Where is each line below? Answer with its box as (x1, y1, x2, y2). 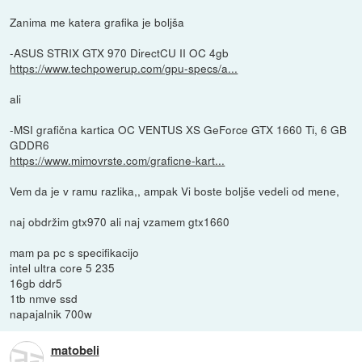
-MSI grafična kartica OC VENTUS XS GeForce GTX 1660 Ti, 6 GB (10, 120, 347, 137)
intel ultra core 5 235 (10, 259, 116, 276)
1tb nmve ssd (10, 289, 78, 306)
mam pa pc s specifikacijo (10, 243, 140, 260)
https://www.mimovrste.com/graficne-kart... (10, 151, 225, 168)
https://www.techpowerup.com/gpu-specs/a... (10, 59, 238, 76)
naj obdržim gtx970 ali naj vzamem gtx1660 (10, 213, 230, 229)
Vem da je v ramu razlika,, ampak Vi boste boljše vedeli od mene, (10, 182, 340, 199)
